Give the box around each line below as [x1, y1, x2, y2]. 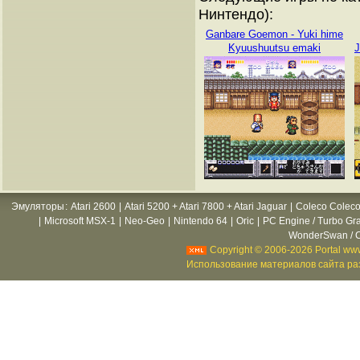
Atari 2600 [71, 201, 116, 212]
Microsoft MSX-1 [44, 215, 116, 227]
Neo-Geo [125, 215, 165, 227]
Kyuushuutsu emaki [228, 42, 321, 54]
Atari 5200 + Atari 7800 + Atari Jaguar [125, 201, 287, 212]
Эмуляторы [11, 201, 64, 212]
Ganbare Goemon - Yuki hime [206, 28, 343, 40]
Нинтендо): [198, 6, 273, 22]
